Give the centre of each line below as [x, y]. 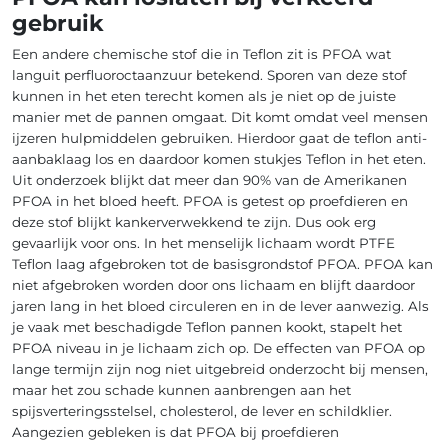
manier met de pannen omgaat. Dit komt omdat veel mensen [220, 117]
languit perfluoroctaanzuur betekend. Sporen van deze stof [209, 75]
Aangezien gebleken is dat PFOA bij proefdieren [175, 432]
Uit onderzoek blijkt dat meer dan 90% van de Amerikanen [209, 180]
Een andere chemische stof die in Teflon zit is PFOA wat [201, 54]
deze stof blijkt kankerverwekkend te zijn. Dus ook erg [194, 222]
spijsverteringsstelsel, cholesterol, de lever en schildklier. [202, 411]
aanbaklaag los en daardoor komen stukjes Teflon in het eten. [219, 159]
